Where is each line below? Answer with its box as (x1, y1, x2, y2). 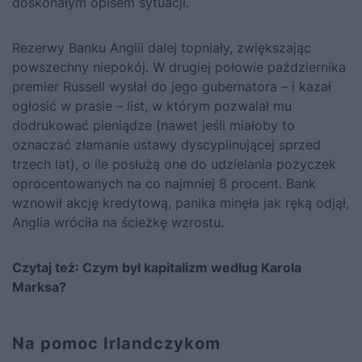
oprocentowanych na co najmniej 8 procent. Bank (12, 175, 316, 192)
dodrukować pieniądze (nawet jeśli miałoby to (12, 117, 295, 134)
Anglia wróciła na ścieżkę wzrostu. (12, 214, 224, 231)
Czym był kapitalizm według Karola (82, 259, 301, 276)
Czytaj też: (12, 259, 82, 276)
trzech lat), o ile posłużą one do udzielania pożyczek (12, 156, 336, 173)
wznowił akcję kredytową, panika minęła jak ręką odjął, (12, 195, 349, 212)
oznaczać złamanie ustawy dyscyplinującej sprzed (12, 137, 321, 154)
